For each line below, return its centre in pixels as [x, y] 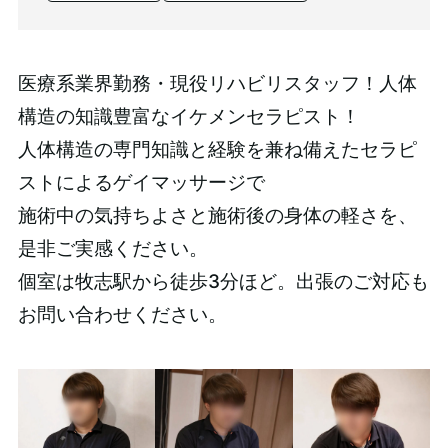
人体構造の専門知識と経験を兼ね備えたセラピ [217, 150]
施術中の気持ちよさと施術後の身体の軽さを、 [217, 216]
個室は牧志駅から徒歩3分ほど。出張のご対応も [223, 282]
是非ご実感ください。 [112, 249]
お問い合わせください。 [122, 315]
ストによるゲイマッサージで [141, 183]
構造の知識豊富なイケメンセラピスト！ [188, 117]
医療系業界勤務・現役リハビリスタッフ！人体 [217, 84]
